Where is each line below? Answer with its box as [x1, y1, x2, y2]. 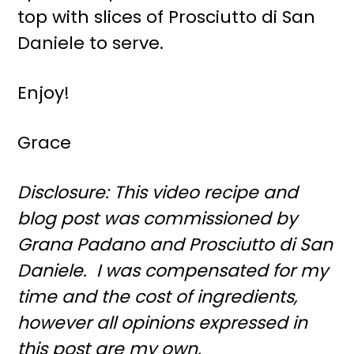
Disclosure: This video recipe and [17, 180, 299, 205]
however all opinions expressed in [17, 311, 308, 335]
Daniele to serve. [17, 31, 164, 55]
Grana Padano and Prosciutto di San [17, 232, 333, 257]
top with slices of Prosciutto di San [17, 5, 316, 29]
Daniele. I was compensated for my [17, 258, 329, 283]
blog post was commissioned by [17, 206, 298, 231]
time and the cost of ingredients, [17, 284, 298, 309]
